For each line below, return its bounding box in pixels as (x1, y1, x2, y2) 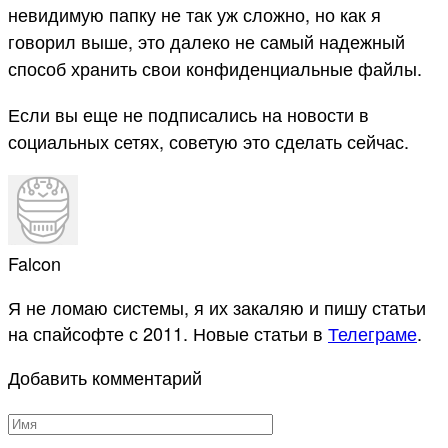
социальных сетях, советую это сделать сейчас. (8, 128, 409, 155)
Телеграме (328, 320, 417, 347)
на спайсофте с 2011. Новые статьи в (8, 320, 328, 347)
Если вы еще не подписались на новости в (8, 101, 369, 128)
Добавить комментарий (8, 364, 202, 391)
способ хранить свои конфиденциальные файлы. (8, 54, 422, 81)
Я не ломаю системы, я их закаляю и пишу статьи (8, 294, 426, 321)
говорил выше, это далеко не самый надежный (8, 27, 405, 54)
